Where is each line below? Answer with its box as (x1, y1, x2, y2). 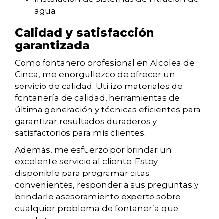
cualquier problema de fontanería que (15, 203, 178, 214)
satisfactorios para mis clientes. (15, 128, 146, 138)
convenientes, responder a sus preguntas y (15, 180, 198, 190)
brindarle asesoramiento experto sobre (15, 192, 181, 202)
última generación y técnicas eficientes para (15, 105, 201, 115)
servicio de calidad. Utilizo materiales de (15, 81, 183, 91)
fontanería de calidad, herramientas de (15, 93, 180, 103)
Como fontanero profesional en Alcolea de (15, 58, 195, 68)
